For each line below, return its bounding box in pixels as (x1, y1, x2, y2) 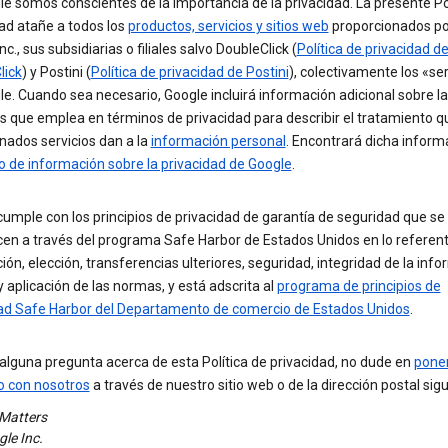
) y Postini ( (21, 64, 91, 80)
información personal (150, 133, 286, 149)
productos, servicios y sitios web (127, 18, 329, 34)
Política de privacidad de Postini (90, 64, 289, 80)
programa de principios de (276, 278, 441, 294)
